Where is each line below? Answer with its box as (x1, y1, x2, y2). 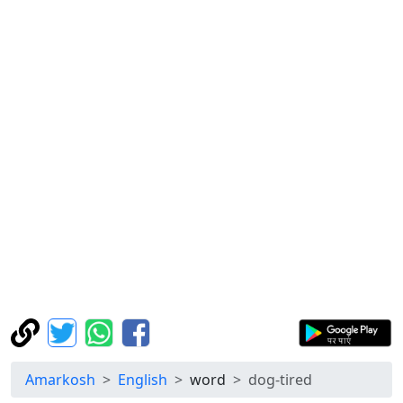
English (118, 370, 167, 390)
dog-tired (248, 370, 312, 390)
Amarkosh (25, 370, 95, 390)
